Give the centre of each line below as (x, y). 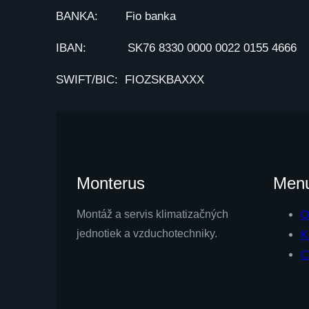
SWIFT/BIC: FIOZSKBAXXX (130, 80)
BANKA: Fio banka (116, 17)
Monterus (110, 183)
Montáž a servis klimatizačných (152, 215)
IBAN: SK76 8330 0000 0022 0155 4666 (176, 48)
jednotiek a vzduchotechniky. (147, 234)
